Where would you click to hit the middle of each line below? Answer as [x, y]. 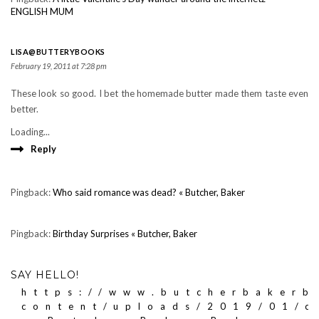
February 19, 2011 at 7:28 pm [59, 66]
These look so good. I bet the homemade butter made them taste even [159, 93]
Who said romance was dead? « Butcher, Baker [149, 192]
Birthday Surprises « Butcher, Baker [125, 234]
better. [25, 109]
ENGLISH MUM [42, 11]
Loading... [30, 132]
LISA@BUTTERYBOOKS [58, 52]
